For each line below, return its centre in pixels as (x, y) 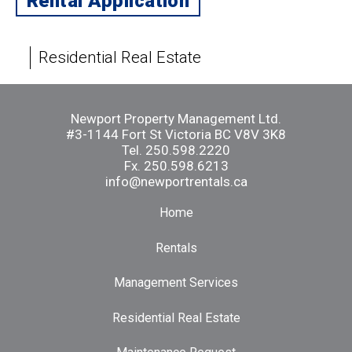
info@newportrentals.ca (176, 181)
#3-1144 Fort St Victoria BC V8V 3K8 (176, 134)
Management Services (176, 283)
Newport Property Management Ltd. (176, 118)
